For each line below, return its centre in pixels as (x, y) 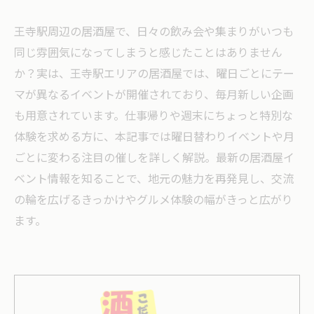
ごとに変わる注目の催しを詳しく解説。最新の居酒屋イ (154, 159)
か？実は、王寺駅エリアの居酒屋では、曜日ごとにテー (154, 75)
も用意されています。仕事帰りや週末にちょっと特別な (153, 117)
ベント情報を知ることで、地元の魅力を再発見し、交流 (154, 180)
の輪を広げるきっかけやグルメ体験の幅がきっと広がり (153, 201)
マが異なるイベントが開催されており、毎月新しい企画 (154, 96)
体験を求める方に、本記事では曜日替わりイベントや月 (154, 138)
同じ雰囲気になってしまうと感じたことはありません (148, 54)
